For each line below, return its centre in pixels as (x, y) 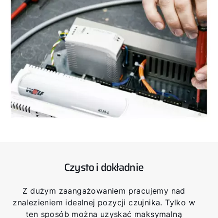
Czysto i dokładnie (104, 167)
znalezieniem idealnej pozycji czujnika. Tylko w (104, 202)
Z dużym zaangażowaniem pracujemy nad (104, 191)
